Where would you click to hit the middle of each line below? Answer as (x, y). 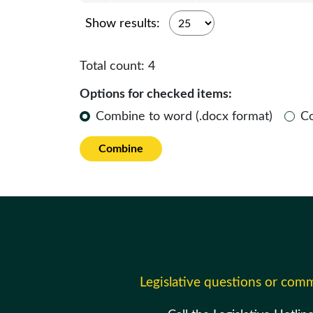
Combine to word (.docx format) (184, 117)
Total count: (114, 66)
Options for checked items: (156, 94)
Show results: (124, 24)
